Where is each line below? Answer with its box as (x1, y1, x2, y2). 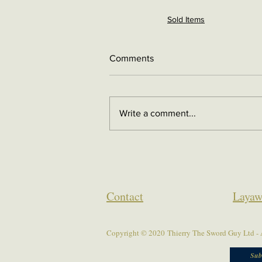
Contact (106, 188, 143, 204)
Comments (109, 53, 154, 63)
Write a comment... (119, 108, 196, 118)
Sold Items (167, 15, 205, 24)
